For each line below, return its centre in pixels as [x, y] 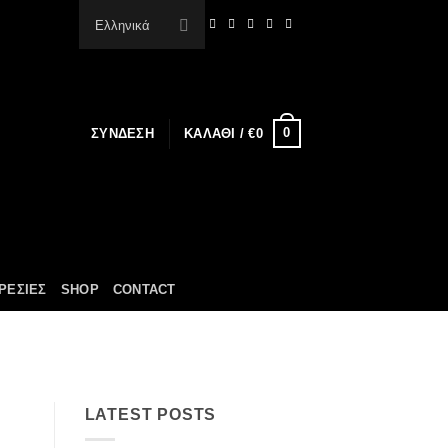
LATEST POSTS [150, 415]
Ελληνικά [122, 25]
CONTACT [144, 289]
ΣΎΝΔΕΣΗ [122, 133]
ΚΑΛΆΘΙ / [216, 133]
